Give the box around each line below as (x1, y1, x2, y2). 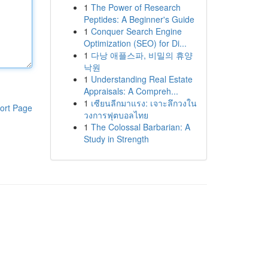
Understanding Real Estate (90, 73, 193, 85)
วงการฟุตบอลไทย (83, 109, 148, 121)
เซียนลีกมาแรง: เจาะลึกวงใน (90, 97, 197, 109)
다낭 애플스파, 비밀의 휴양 (90, 49, 193, 61)
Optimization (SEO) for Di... (83, 37, 187, 49)
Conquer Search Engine (90, 25, 182, 37)
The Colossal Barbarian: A (90, 121, 190, 133)
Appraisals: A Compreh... (83, 85, 178, 97)
